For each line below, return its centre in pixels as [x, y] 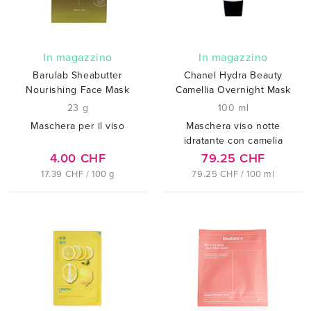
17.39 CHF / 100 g [78, 174]
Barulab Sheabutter [78, 75]
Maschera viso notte [233, 126]
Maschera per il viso [78, 126]
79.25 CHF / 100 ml [233, 174]
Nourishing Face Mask [78, 90]
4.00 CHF [78, 158]
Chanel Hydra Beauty [233, 75]
